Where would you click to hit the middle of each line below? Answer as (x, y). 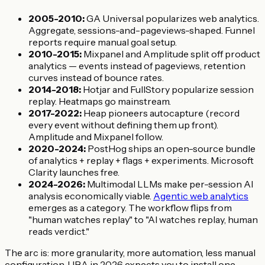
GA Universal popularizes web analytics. (172, 18)
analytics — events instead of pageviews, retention (137, 65)
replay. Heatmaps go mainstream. (100, 101)
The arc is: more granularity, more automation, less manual (130, 252)
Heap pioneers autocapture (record (161, 113)
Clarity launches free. (74, 172)
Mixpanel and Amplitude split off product (171, 54)
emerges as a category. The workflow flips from (130, 207)
